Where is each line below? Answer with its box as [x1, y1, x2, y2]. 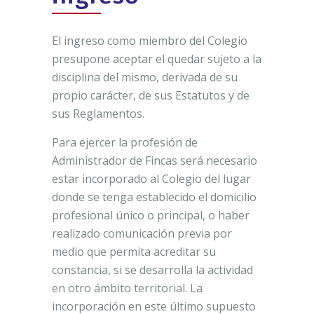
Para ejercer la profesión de [52, 134, 198, 150]
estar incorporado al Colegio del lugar [52, 170, 251, 186]
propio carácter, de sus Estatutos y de [52, 87, 250, 103]
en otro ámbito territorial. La [52, 280, 203, 296]
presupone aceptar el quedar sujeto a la [52, 50, 261, 67]
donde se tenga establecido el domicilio [52, 189, 257, 205]
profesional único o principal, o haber [52, 207, 250, 223]
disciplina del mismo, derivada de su [52, 69, 238, 85]
